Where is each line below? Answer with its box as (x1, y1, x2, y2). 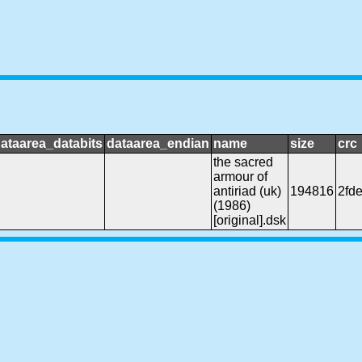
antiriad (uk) (213, 184, 281, 199)
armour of (213, 170, 267, 184)
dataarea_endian (107, 137, 209, 151)
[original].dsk (213, 213, 286, 228)
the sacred (213, 155, 273, 170)
